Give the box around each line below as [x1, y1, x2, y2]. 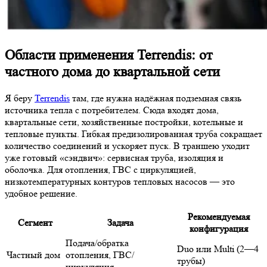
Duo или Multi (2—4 [177, 243, 259, 255]
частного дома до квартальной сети [5, 64, 220, 80]
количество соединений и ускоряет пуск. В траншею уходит [5, 140, 250, 152]
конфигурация [190, 223, 248, 235]
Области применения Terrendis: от [5, 47, 212, 64]
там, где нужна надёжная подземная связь [70, 92, 241, 104]
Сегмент [17, 217, 52, 229]
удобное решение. [5, 188, 77, 200]
